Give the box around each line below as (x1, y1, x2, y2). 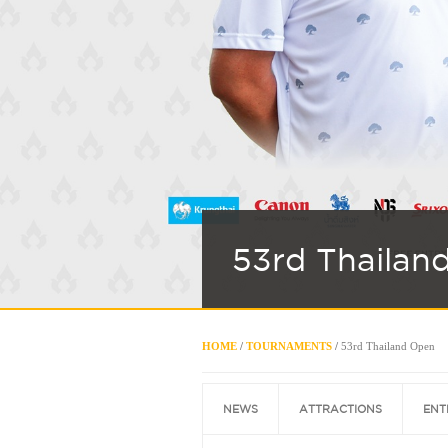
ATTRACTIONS (299, 403, 382, 415)
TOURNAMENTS (246, 340, 332, 352)
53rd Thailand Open (341, 340, 435, 352)
